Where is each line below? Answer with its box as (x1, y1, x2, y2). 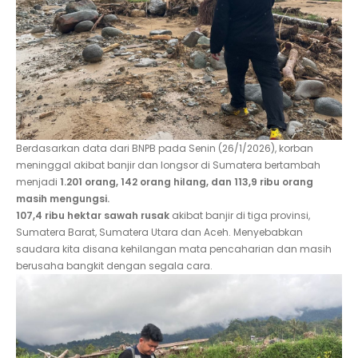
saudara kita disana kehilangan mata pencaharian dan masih (16, 242, 332, 256)
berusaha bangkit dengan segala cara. (16, 259, 213, 272)
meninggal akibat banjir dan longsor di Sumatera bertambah (16, 158, 320, 172)
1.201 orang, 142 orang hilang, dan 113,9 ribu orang (60, 175, 313, 189)
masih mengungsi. (16, 192, 109, 205)
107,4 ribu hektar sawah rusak (16, 209, 169, 222)
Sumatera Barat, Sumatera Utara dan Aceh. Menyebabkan (16, 225, 303, 239)
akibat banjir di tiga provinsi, (169, 209, 310, 222)
